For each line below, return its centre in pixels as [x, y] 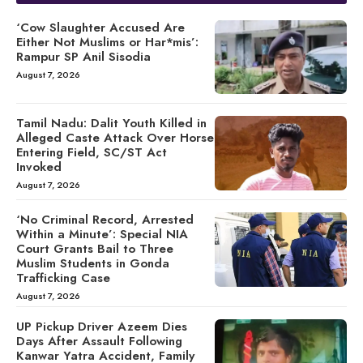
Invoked [39, 167]
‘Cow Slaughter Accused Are [100, 27]
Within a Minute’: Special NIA [102, 235]
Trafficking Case [63, 278]
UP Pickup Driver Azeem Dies [102, 327]
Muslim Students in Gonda [93, 264]
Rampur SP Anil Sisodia [83, 56]
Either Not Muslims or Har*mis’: [107, 42]
